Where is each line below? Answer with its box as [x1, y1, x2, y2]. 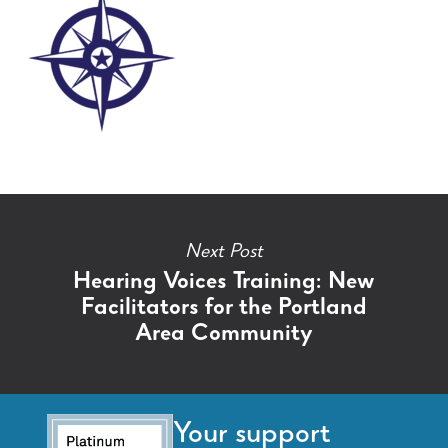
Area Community [134, 322, 313, 347]
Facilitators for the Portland [80, 296, 367, 321]
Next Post [184, 242, 263, 263]
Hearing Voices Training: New [73, 270, 375, 295]
